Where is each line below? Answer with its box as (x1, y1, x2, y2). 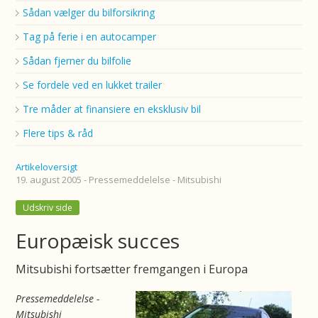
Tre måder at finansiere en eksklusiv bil (23, 102, 202, 116)
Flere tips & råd (23, 126, 94, 140)
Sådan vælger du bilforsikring (23, 6, 155, 19)
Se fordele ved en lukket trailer (23, 78, 163, 92)
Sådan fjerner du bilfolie (23, 54, 132, 67)
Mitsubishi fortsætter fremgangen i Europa (16, 261, 248, 277)
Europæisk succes (16, 227, 180, 254)
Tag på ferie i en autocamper (23, 30, 157, 43)
